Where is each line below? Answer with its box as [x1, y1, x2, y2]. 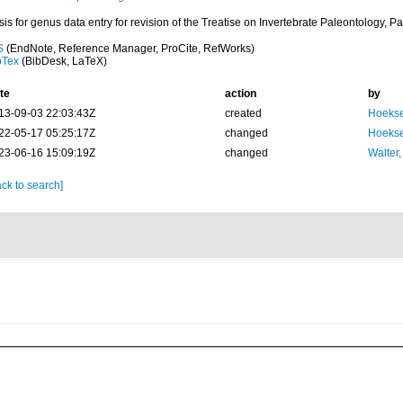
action [224, 87, 256, 100]
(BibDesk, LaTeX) [18, 55, 107, 67]
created [224, 107, 262, 120]
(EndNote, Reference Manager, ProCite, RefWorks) [3, 42, 255, 55]
